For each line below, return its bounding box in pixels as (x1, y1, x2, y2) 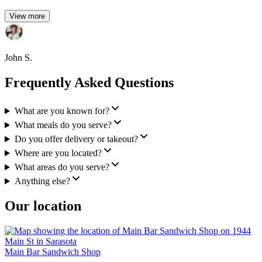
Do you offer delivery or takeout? (14, 134, 138, 144)
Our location (5, 198, 81, 214)
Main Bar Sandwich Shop (5, 247, 101, 257)
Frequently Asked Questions (5, 75, 174, 91)
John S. (5, 53, 32, 63)
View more (9, 12, 45, 21)
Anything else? (14, 176, 70, 187)
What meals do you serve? (14, 120, 112, 130)
